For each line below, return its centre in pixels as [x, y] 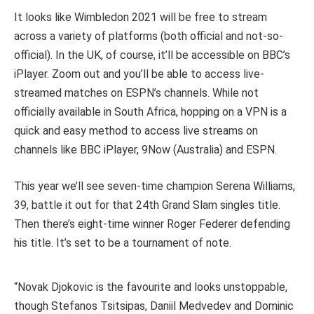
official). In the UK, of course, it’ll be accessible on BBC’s [152, 55]
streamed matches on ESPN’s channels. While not [136, 93]
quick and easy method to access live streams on [136, 130]
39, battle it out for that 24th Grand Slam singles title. [147, 205]
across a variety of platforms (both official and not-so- [149, 36]
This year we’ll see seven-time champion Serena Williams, [155, 186]
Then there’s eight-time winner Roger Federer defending [152, 224]
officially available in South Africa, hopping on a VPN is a [150, 111]
